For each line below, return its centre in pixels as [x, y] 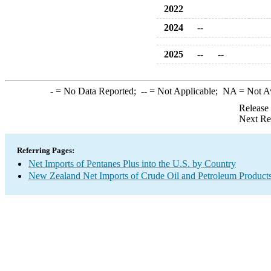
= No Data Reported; [97, 91]
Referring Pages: [46, 150]
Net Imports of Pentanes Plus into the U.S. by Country [132, 164]
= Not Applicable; [184, 91]
